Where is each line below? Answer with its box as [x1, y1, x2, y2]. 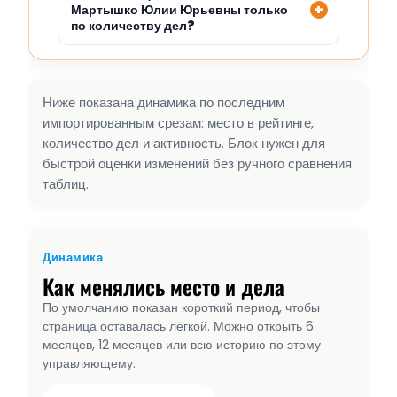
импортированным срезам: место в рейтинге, [43, 113, 314, 133]
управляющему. [43, 354, 136, 373]
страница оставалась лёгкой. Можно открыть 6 [43, 317, 314, 336]
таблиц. [43, 175, 89, 194]
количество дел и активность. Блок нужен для [43, 134, 325, 153]
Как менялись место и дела [43, 270, 284, 303]
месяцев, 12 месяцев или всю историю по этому [43, 336, 321, 354]
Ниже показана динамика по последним [43, 93, 284, 113]
